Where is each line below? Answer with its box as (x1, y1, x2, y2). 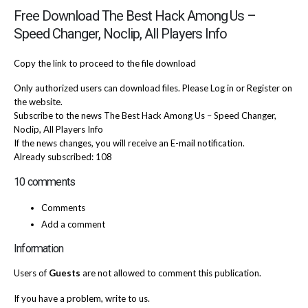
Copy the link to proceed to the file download (14, 57, 196, 69)
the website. (14, 96, 63, 108)
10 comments (14, 175, 76, 189)
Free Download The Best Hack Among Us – (14, 7, 256, 24)
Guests (49, 267, 80, 279)
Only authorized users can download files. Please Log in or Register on (14, 82, 292, 94)
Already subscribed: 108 (14, 151, 112, 163)
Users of (14, 267, 49, 279)
